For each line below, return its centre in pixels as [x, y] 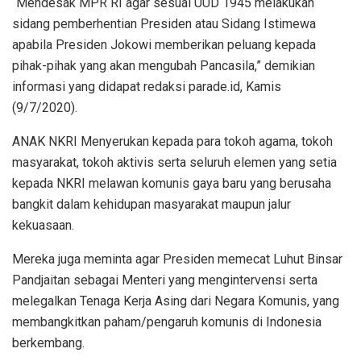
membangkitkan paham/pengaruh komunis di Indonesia [167, 322]
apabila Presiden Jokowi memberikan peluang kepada [164, 45]
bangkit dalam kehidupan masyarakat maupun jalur [151, 205]
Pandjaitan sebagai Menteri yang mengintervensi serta [165, 280]
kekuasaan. [43, 226]
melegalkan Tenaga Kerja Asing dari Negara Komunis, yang [176, 301]
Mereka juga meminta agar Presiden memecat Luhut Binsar [177, 259]
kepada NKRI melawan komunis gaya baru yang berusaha [172, 184]
